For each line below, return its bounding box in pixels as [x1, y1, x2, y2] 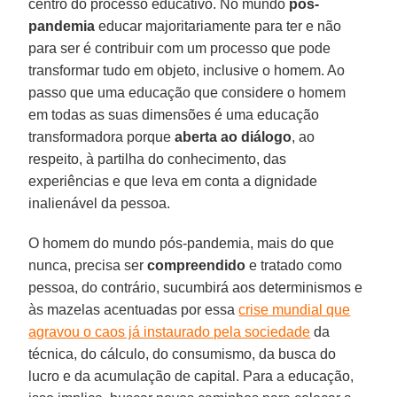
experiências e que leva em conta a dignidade [28, 173, 318, 189]
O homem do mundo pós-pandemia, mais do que [28, 235, 335, 251]
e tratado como [245, 257, 343, 273]
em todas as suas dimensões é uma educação [28, 106, 320, 122]
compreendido [147, 257, 246, 273]
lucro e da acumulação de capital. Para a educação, [28, 368, 354, 384]
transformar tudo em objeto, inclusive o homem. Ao [28, 62, 346, 78]
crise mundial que [238, 301, 351, 317]
